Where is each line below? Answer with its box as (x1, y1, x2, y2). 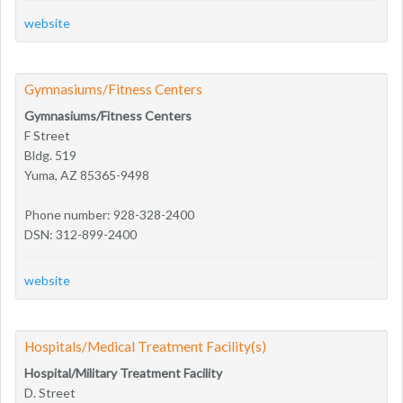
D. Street (24, 384, 76, 400)
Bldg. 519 (24, 147, 76, 163)
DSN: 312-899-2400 (24, 226, 137, 242)
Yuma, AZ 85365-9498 (24, 166, 149, 183)
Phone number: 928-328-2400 (24, 206, 194, 222)
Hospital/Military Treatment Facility (24, 364, 222, 381)
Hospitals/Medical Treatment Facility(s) (24, 337, 266, 354)
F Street (24, 127, 70, 143)
